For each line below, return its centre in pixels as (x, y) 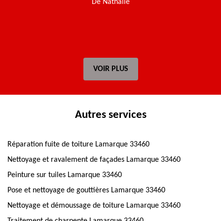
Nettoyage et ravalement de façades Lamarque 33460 (94, 160)
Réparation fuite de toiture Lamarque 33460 (78, 145)
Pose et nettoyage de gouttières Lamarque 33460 (86, 190)
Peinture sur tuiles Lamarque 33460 (65, 175)
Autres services (110, 115)
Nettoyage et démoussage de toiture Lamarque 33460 (94, 206)
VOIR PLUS (110, 69)
